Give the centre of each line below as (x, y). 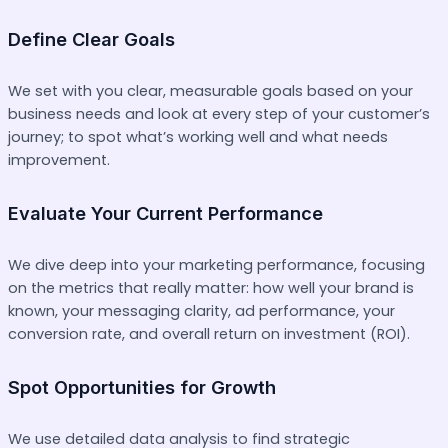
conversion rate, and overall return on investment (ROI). (209, 334)
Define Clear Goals (91, 38)
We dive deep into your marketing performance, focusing (216, 265)
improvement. (59, 160)
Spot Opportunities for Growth (142, 386)
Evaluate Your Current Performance (165, 212)
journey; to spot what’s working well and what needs (198, 137)
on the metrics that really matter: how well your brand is (211, 288)
